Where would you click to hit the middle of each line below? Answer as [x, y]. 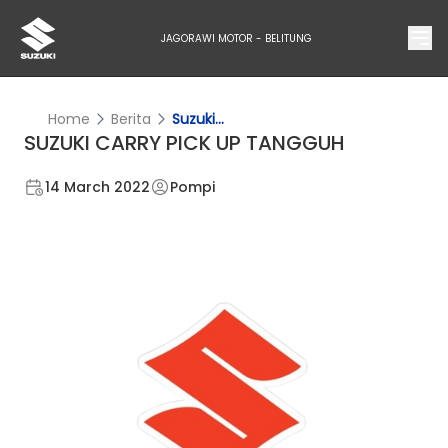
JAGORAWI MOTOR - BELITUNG [236, 38]
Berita [131, 119]
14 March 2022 [97, 187]
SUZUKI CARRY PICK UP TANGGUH [184, 143]
